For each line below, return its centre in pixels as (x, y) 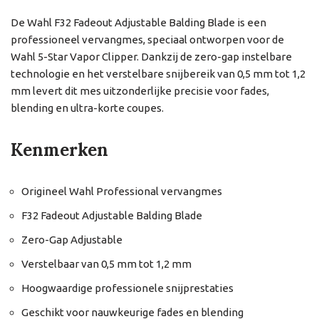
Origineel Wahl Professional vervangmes (122, 191)
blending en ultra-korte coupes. (87, 108)
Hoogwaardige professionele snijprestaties (127, 288)
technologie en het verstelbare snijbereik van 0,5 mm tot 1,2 (158, 74)
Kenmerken (59, 150)
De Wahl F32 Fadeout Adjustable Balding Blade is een (138, 22)
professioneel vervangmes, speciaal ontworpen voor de (147, 40)
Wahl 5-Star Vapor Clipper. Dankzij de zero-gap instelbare (151, 57)
